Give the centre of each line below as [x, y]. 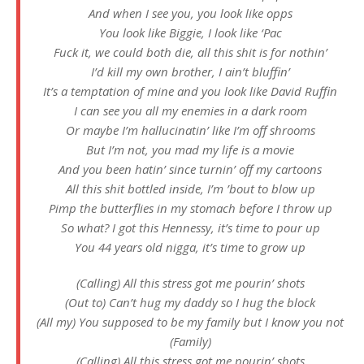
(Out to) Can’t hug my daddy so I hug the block [190, 302]
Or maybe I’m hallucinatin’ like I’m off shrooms [190, 130]
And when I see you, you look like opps [190, 13]
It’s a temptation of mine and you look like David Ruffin [190, 91]
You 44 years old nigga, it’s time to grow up [190, 247]
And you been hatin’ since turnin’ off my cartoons [190, 169]
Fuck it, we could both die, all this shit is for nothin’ [190, 52]
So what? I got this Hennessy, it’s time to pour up [190, 227]
